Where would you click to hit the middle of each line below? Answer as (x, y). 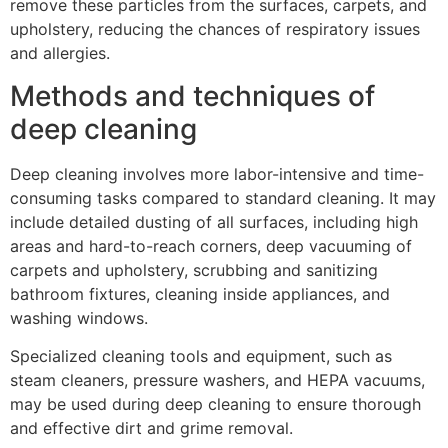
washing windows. (79, 317)
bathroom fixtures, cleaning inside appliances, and (200, 293)
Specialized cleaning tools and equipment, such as (201, 356)
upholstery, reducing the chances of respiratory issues (215, 29)
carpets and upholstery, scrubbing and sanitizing (194, 269)
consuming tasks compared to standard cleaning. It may (223, 197)
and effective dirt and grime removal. (151, 428)
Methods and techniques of (192, 95)
